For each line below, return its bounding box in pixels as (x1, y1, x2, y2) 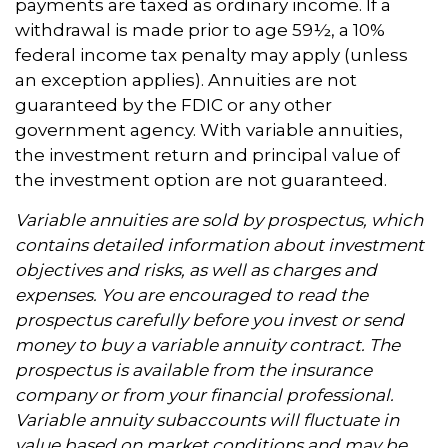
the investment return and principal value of (15, 144, 400, 165)
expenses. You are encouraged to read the (15, 284, 368, 305)
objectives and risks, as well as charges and (15, 259, 377, 280)
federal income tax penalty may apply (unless (15, 44, 408, 65)
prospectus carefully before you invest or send (15, 309, 404, 330)
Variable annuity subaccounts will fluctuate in (15, 409, 399, 430)
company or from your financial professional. (15, 384, 394, 405)
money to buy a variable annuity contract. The (15, 334, 400, 355)
